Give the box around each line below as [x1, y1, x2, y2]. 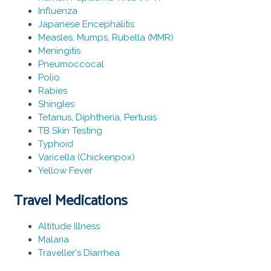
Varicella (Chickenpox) [38, 151, 135, 163]
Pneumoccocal [38, 58, 104, 70]
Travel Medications [13, 189, 128, 214]
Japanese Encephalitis [38, 18, 134, 30]
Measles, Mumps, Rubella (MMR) [38, 31, 174, 43]
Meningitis [38, 45, 80, 56]
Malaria [38, 234, 69, 246]
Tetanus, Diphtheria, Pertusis [38, 111, 157, 123]
